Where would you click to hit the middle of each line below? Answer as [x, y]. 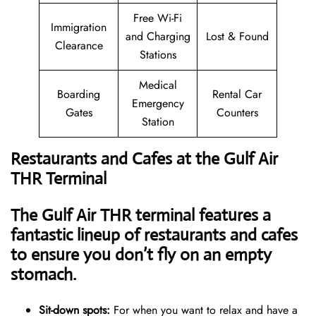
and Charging [158, 37]
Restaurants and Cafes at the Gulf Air [144, 159]
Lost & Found [237, 37]
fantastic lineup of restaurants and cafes [154, 235]
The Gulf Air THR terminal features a [141, 215]
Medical [158, 85]
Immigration [79, 28]
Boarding [79, 95]
